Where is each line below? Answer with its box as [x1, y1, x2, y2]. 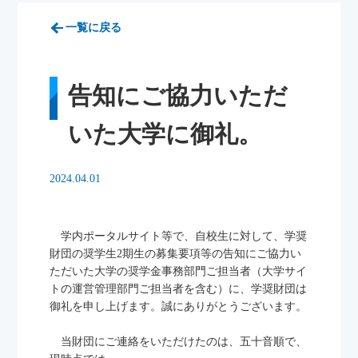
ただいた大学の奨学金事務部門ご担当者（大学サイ [50, 265, 308, 277]
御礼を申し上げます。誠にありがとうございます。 [50, 300, 308, 312]
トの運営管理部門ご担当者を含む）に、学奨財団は [50, 283, 308, 295]
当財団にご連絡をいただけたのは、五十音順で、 [50, 336, 308, 348]
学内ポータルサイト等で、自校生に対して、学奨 [50, 230, 308, 242]
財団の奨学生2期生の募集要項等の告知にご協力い [50, 248, 302, 260]
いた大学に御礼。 [67, 121, 262, 148]
